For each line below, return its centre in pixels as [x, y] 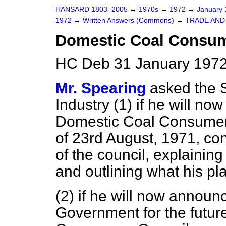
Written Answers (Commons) [129, 20]
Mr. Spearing [101, 88]
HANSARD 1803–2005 [92, 9]
